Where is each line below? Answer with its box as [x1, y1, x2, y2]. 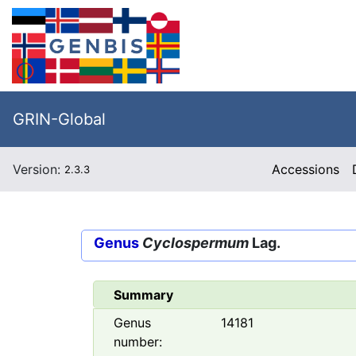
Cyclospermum [142, 234, 249, 251]
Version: [13, 161, 64, 177]
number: [114, 334, 162, 350]
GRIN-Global [13, 110, 106, 129]
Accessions [272, 161, 340, 177]
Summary [114, 287, 173, 304]
